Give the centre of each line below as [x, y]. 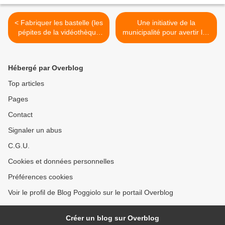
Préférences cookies [40, 177]
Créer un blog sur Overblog [113, 218]
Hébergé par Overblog [46, 68]
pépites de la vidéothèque [59, 32]
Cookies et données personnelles [61, 161]
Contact [20, 115]
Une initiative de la [166, 23]
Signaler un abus [35, 130]
